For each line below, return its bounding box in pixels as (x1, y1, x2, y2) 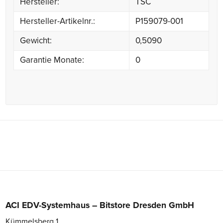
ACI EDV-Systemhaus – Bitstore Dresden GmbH (5, 200, 195, 211)
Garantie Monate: (20, 54, 85, 65)
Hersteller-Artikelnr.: (20, 15, 96, 26)
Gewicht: (20, 35, 52, 46)
